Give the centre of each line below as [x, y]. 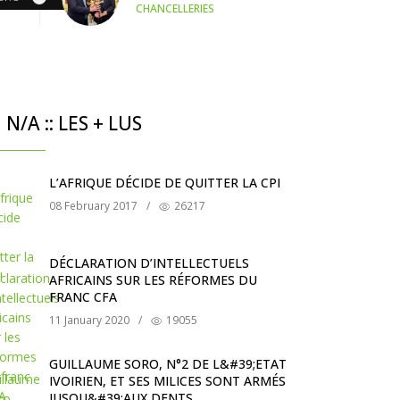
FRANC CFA [83, 296]
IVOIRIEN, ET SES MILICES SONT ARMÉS [167, 380]
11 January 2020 [89, 320]
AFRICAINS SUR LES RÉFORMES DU [153, 279]
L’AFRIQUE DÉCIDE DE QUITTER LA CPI [165, 182]
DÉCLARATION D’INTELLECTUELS [149, 262]
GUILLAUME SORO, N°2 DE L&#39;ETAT [168, 363]
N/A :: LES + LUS [72, 123]
